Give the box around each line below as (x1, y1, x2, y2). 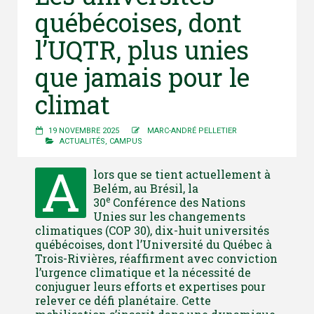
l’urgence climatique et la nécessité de (35, 264, 251, 280)
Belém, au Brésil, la (93, 180, 198, 196)
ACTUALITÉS (60, 136, 105, 146)
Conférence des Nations (110, 194, 245, 210)
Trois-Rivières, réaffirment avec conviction (35, 250, 278, 266)
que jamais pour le (35, 60, 250, 94)
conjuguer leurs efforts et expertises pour (35, 278, 266, 294)
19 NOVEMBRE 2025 (48, 125, 119, 135)
